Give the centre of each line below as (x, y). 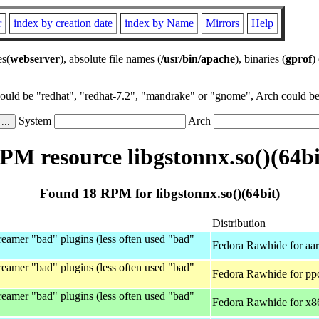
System (35, 121)
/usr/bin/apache (198, 59)
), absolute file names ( (110, 59)
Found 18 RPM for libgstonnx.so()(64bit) (159, 193)
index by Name (159, 23)
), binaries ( (260, 59)
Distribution (239, 223)
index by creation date (63, 23)
